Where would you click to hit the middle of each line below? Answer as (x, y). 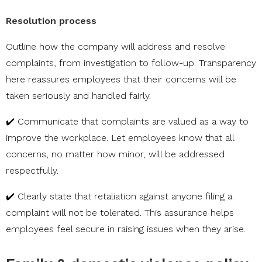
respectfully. (32, 170)
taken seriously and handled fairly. (78, 95)
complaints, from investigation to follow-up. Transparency (131, 63)
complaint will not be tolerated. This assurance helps (120, 212)
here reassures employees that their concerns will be (121, 79)
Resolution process (51, 20)
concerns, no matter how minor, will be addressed (115, 154)
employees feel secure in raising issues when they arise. (126, 229)
